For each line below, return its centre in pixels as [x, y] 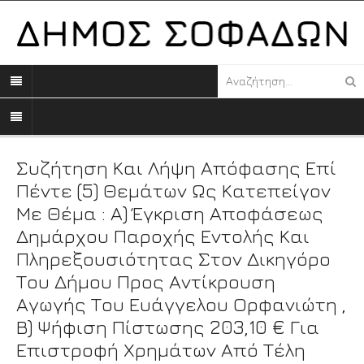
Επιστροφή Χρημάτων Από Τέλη [161, 349]
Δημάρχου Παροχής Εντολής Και [163, 235]
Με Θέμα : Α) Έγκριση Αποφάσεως [170, 212]
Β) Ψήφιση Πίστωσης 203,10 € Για [168, 326]
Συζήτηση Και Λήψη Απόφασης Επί [176, 167]
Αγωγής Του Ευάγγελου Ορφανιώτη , [181, 303]
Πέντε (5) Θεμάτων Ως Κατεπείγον [173, 190]
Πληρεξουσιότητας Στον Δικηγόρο [173, 258]
